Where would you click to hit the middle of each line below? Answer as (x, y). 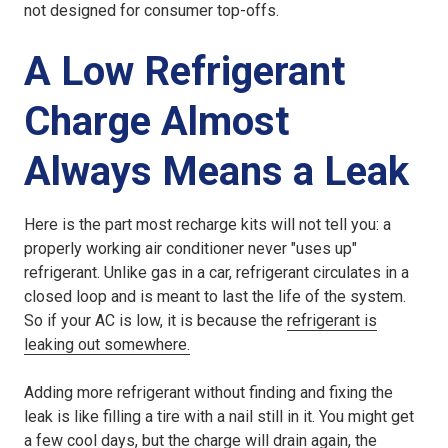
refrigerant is (332, 321)
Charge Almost (156, 122)
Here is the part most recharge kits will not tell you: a (207, 225)
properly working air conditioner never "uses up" (190, 249)
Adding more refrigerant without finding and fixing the (208, 393)
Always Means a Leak (216, 172)
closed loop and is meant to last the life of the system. (215, 297)
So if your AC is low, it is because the (155, 321)
